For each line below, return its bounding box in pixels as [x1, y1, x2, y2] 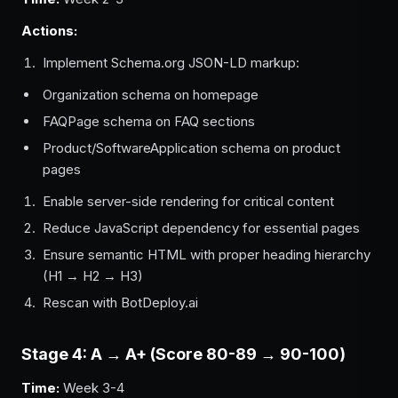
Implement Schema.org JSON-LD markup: [43, 54, 299, 71]
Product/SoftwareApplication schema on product [43, 139, 340, 156]
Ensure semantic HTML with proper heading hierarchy [43, 246, 370, 263]
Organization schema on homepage [43, 86, 259, 103]
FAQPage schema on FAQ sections [43, 113, 255, 130]
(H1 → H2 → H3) [43, 267, 143, 284]
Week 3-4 [60, 379, 124, 396]
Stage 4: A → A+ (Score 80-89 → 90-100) [21, 345, 346, 363]
